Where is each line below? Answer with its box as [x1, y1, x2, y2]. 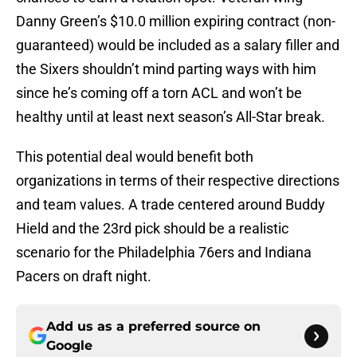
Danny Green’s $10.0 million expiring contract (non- [16, 12, 335, 29]
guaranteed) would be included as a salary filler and [16, 36, 339, 53]
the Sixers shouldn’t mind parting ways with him [16, 60, 316, 77]
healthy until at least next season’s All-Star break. [16, 108, 325, 125]
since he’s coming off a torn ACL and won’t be [16, 84, 302, 101]
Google [46, 337, 92, 353]
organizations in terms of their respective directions [16, 171, 339, 189]
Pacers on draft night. [16, 267, 151, 284]
